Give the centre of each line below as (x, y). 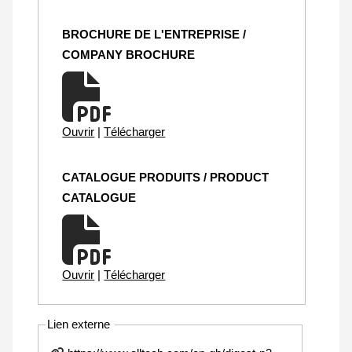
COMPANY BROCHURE (129, 54)
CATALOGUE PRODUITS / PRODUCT (166, 177)
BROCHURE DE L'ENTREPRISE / (154, 34)
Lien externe (81, 324)
